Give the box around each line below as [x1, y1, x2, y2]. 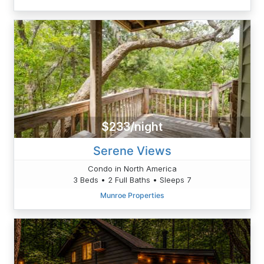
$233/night [101, 120, 163, 134]
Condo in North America [87, 163, 177, 173]
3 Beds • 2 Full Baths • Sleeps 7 [73, 174, 191, 184]
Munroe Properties [100, 190, 164, 200]
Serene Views [93, 143, 171, 158]
